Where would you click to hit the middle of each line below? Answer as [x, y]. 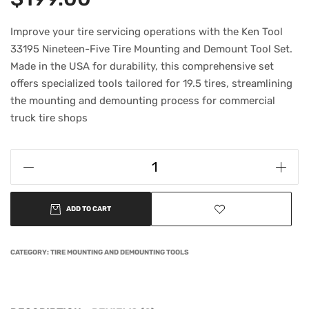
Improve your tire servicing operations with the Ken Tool [147, 32]
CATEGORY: [30, 253]
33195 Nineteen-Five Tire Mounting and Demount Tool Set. [151, 49]
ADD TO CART [89, 209]
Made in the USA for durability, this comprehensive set [142, 67]
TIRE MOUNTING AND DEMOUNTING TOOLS [120, 253]
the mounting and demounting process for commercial [143, 101]
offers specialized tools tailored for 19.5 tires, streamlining [151, 84]
